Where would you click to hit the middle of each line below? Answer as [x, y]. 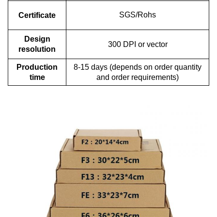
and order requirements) [138, 77]
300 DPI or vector [138, 44]
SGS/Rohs [138, 15]
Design [37, 39]
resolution [37, 49]
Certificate [37, 15]
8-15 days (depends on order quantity [138, 67]
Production [37, 67]
